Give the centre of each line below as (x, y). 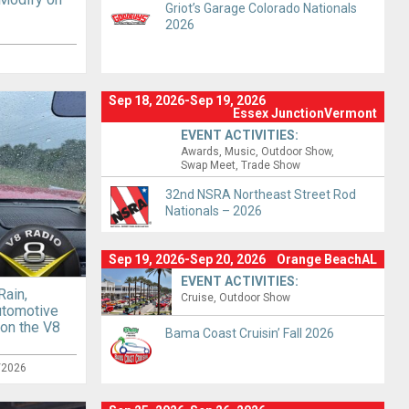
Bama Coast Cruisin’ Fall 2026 (249, 333)
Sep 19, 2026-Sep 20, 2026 (187, 259)
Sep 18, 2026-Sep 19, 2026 (187, 100)
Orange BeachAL (327, 259)
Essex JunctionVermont (305, 113)
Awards (200, 151)
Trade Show (271, 165)
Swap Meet (209, 165)
